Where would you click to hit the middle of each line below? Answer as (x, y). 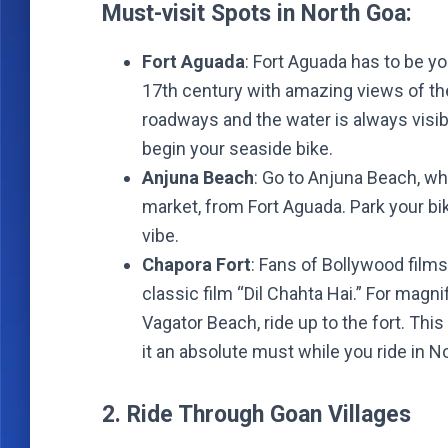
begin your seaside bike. (237, 148)
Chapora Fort (196, 264)
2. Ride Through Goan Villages (256, 414)
